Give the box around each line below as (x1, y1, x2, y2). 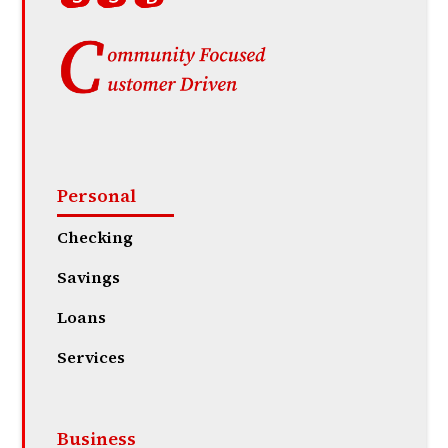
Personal (57, 183, 137, 209)
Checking (57, 226, 134, 249)
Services (57, 346, 126, 369)
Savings (57, 266, 121, 289)
